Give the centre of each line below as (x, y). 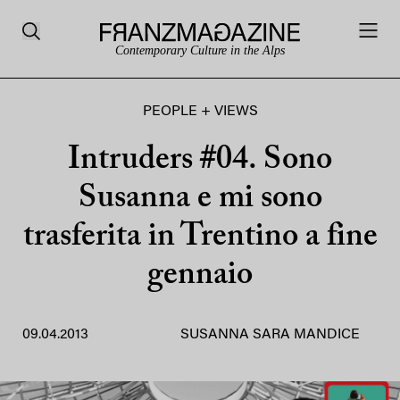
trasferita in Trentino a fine (200, 237)
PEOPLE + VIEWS (200, 112)
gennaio (200, 276)
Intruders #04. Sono (200, 161)
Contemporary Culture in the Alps (200, 51)
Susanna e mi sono (200, 199)
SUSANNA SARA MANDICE (270, 335)
